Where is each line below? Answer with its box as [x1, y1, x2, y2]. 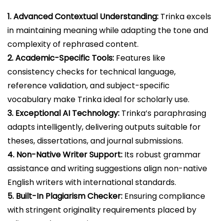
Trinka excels [158, 10, 211, 22]
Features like [114, 52, 165, 64]
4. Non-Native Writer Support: [7, 148, 122, 160]
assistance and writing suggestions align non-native [7, 162, 207, 174]
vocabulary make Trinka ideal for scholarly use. [7, 93, 189, 105]
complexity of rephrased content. [7, 38, 139, 50]
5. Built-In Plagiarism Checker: [7, 190, 122, 202]
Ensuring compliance [122, 190, 205, 202]
